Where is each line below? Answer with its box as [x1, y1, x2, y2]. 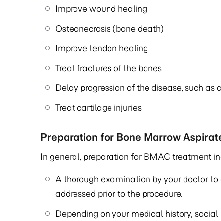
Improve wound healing [55, 3, 147, 14]
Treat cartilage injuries [55, 102, 142, 113]
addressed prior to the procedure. [55, 188, 183, 199]
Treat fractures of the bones [55, 63, 162, 74]
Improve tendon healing [55, 43, 148, 54]
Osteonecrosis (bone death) [55, 23, 164, 34]
